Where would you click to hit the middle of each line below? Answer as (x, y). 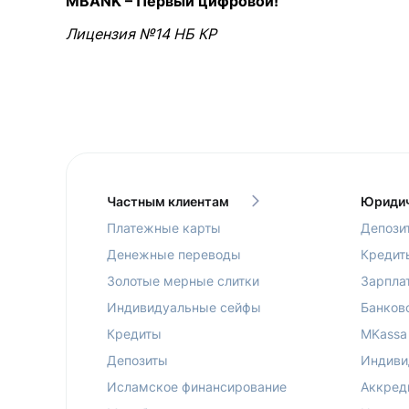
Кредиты (134, 333)
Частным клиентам (168, 201)
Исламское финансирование (197, 386)
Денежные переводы (174, 254)
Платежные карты (164, 227)
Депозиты (137, 360)
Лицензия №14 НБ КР (141, 33)
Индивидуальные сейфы (184, 307)
